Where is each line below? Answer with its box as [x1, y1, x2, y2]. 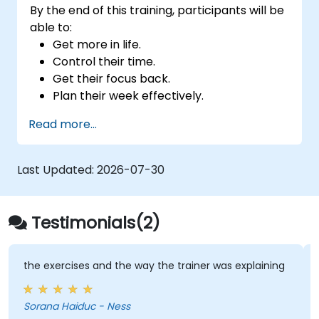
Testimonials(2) [31, 210, 160, 234]
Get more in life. [53, 36, 142, 53]
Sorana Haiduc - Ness [23, 299, 130, 314]
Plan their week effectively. [53, 87, 204, 104]
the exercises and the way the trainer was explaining [23, 258, 285, 273]
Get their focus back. [53, 70, 171, 87]
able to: [30, 19, 73, 36]
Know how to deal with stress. [53, 104, 218, 121]
